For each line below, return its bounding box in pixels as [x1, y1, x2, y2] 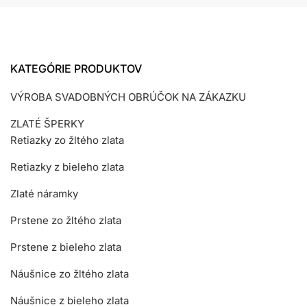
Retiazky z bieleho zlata [10, 160, 124, 173]
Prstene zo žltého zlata [10, 213, 121, 227]
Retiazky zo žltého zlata [10, 133, 124, 147]
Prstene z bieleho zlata [10, 240, 121, 254]
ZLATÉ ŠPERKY [10, 116, 84, 130]
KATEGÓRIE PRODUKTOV [10, 61, 142, 75]
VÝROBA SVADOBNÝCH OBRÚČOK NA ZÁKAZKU [10, 90, 246, 103]
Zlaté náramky [10, 186, 78, 200]
